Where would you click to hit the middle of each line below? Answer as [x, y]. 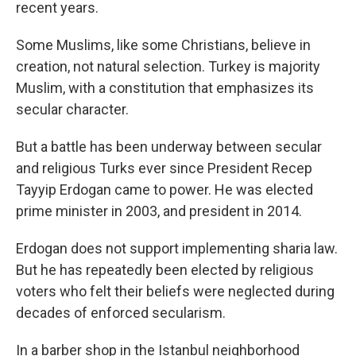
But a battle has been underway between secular [169, 147]
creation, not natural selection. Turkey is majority [168, 66]
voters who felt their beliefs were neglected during [175, 291]
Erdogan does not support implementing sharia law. [177, 248]
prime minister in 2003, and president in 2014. [159, 211]
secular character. [72, 109]
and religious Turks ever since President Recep [164, 168]
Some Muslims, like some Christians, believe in [163, 45]
